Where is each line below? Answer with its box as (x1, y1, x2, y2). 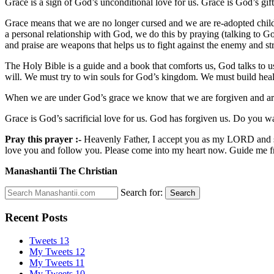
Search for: (120, 187, 163, 198)
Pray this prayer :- (5, 133, 81, 144)
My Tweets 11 (29, 257, 84, 268)
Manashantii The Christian (5, 165, 120, 176)
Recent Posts (5, 210, 67, 224)
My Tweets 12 (29, 246, 85, 257)
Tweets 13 (29, 235, 69, 246)
